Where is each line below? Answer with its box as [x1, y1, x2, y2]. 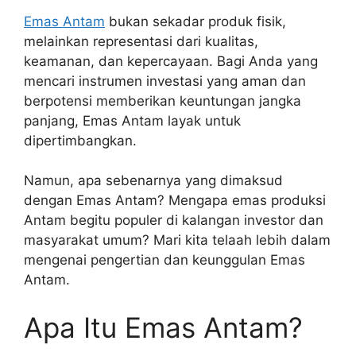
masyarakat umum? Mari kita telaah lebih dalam [24, 232, 331, 249]
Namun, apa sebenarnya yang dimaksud [24, 172, 283, 189]
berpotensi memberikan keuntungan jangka [24, 92, 301, 109]
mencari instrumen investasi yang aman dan [24, 72, 306, 89]
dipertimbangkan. [24, 132, 137, 149]
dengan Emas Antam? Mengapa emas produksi [24, 192, 326, 209]
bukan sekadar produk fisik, [105, 13, 286, 29]
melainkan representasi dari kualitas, [24, 33, 258, 49]
